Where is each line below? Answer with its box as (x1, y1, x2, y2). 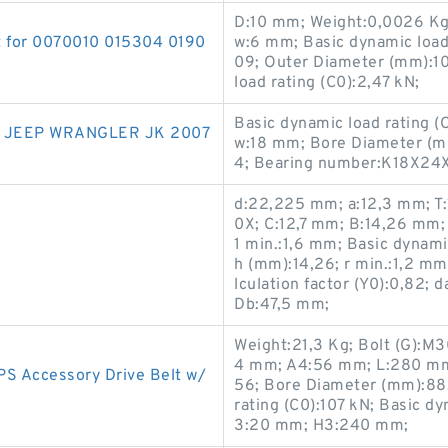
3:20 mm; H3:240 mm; (234, 416, 409, 437)
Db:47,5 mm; (234, 295, 330, 316)
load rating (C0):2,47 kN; (234, 73, 420, 94)
